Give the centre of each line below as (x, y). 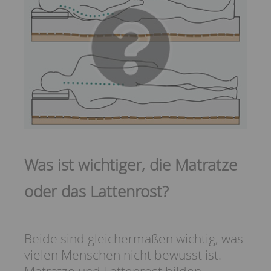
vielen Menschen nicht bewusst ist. (123, 254)
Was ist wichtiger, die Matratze (131, 164)
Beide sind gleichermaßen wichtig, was (134, 238)
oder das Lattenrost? (96, 191)
